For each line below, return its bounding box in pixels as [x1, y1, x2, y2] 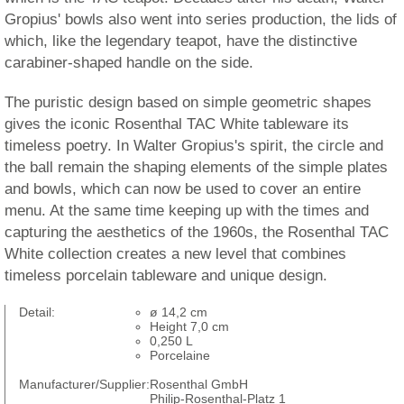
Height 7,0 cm [150, 319, 229, 334]
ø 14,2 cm [150, 305, 207, 319]
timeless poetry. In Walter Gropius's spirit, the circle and [5, 137, 383, 154]
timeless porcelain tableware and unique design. [5, 267, 327, 284]
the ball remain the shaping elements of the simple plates [5, 159, 388, 176]
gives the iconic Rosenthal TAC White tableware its [5, 115, 349, 133]
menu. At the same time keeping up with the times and [5, 202, 369, 219]
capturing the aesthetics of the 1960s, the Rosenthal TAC [5, 224, 389, 241]
